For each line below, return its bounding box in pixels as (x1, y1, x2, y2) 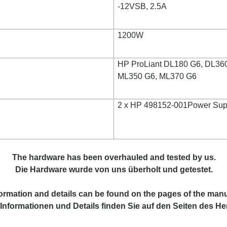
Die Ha (15, 165, 41, 174)
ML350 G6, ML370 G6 (118, 72, 197, 81)
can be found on (79, 190, 141, 198)
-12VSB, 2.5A (118, 2, 169, 11)
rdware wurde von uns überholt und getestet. (40, 165, 213, 174)
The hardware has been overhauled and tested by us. (12, 153, 216, 162)
